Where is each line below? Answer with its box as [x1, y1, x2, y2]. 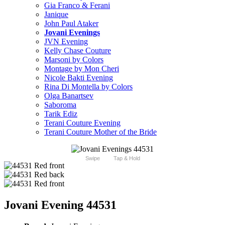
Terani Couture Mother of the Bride [44, 128, 157, 137]
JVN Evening [44, 37, 88, 46]
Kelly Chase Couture [44, 46, 111, 55]
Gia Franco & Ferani [44, 1, 110, 10]
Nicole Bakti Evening [44, 73, 113, 82]
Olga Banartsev [44, 91, 93, 100]
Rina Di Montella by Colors [44, 82, 133, 91]
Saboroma [44, 100, 76, 109]
